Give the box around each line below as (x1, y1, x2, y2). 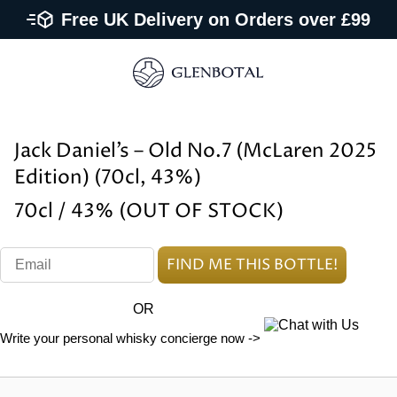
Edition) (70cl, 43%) (14, 165, 201, 191)
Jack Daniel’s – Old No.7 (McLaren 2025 (14, 138, 377, 165)
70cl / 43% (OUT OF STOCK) (14, 198, 284, 225)
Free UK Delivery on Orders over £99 (61, 10, 370, 29)
